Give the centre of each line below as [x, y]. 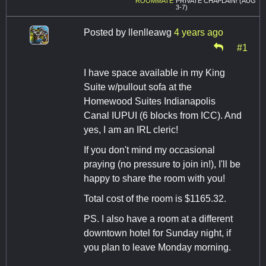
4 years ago [199, 33]
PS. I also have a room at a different [158, 219]
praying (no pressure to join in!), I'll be [162, 164]
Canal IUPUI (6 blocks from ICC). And [163, 116]
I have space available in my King [154, 73]
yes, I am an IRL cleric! [131, 130]
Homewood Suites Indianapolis [150, 102]
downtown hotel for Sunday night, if [157, 233]
